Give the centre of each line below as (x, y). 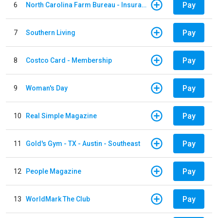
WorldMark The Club (58, 199)
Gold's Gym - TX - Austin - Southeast (83, 143)
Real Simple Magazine (61, 116)
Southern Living (51, 32)
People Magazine (54, 171)
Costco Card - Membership (69, 60)
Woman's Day (47, 88)
